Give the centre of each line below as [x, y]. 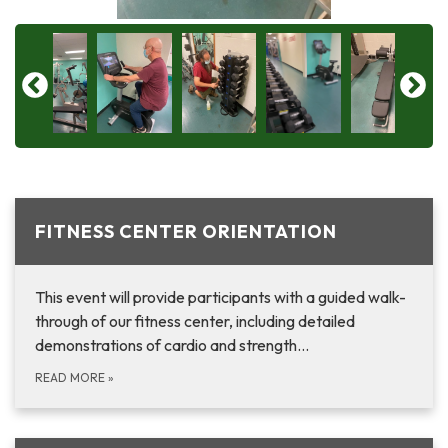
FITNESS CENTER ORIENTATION [186, 232]
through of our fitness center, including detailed [195, 321]
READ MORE [71, 378]
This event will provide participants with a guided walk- [220, 297]
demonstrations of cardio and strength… [172, 345]
